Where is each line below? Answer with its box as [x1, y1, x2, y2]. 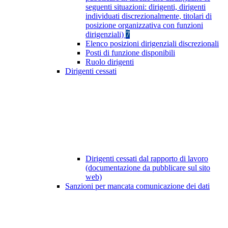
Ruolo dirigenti [85, 58, 134, 67]
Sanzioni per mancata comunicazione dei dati [65, 182, 210, 191]
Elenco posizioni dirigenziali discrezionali [85, 39, 219, 48]
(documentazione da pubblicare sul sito [85, 163, 210, 173]
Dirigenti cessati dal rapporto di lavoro [85, 154, 208, 163]
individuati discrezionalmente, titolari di [85, 12, 212, 21]
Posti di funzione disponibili [85, 48, 175, 58]
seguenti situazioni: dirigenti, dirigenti [85, 3, 206, 12]
